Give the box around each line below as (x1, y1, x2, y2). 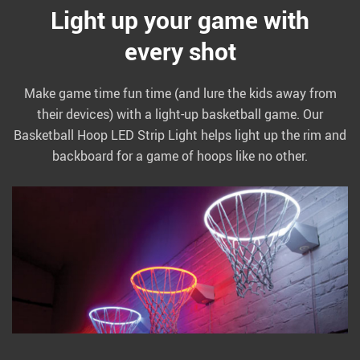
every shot (124, 35, 236, 68)
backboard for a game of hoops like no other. (52, 147, 308, 166)
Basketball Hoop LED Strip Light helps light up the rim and (14, 126, 346, 145)
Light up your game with (51, 3, 309, 37)
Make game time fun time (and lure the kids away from (23, 84, 337, 103)
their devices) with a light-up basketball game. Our (37, 105, 323, 124)
